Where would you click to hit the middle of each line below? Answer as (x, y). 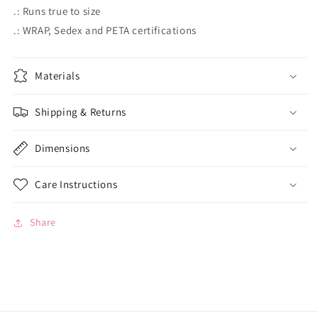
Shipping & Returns (81, 112)
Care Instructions (76, 184)
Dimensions (62, 148)
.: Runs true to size (57, 11)
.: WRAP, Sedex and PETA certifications (105, 30)
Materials (57, 76)
